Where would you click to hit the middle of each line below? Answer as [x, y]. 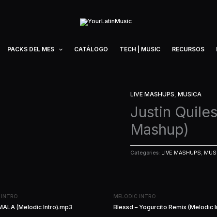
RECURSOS [188, 49]
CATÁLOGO [91, 49]
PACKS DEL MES [31, 49]
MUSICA [189, 94]
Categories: [146, 153]
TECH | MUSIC [140, 49]
